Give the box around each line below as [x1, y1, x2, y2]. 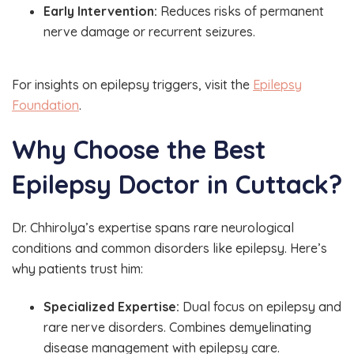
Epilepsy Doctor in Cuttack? [12, 168, 342, 201]
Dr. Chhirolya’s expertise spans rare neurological [12, 220, 294, 236]
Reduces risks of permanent [157, 2, 324, 19]
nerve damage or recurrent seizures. [43, 23, 255, 40]
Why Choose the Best [12, 134, 265, 166]
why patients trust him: [12, 261, 143, 277]
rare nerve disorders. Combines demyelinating [43, 318, 311, 335]
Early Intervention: [43, 2, 157, 19]
